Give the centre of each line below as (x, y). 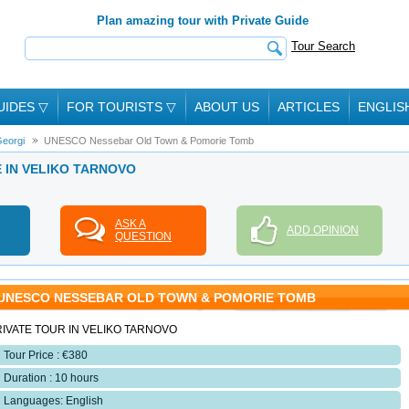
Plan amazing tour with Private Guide (203, 21)
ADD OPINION (323, 230)
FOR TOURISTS (116, 107)
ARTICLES (309, 107)
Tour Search (323, 46)
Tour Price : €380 (46, 355)
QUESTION (143, 236)
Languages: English (53, 401)
